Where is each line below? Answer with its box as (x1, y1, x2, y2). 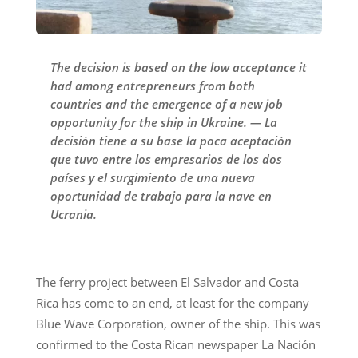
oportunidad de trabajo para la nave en (50, 187, 272, 204)
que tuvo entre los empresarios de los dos (50, 150, 282, 167)
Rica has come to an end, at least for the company (35, 294, 309, 311)
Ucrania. (50, 205, 97, 222)
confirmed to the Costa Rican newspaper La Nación (35, 336, 316, 352)
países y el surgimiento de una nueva (50, 169, 255, 185)
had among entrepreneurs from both (50, 77, 255, 93)
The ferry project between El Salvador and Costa (35, 273, 299, 290)
